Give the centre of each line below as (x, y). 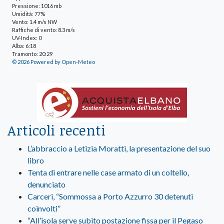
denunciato (46, 184)
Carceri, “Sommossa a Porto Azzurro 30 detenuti (110, 196)
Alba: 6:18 (24, 45)
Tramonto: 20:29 (32, 53)
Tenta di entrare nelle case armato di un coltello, (108, 172)
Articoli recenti (56, 130)
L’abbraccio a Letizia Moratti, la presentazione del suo (119, 148)
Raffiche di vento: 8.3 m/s (43, 29)
